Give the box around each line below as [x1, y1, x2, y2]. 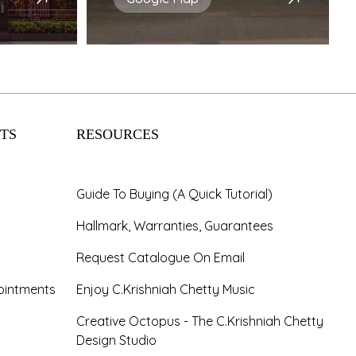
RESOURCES [76, 125, 159, 145]
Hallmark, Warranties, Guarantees [76, 218, 273, 234]
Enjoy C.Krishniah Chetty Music [76, 281, 255, 297]
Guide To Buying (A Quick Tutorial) [76, 186, 273, 202]
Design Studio [76, 332, 157, 348]
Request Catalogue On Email [76, 250, 245, 265]
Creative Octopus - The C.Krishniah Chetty [76, 313, 323, 329]
